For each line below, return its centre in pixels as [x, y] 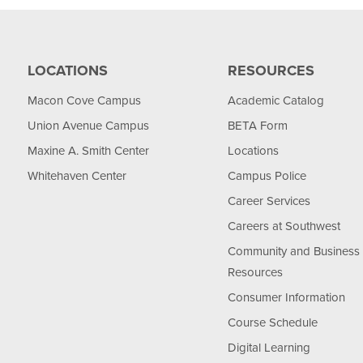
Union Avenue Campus [88, 126]
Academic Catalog [275, 100]
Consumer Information [286, 297]
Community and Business [293, 251]
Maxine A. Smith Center [88, 151]
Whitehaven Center [77, 176]
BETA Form [257, 126]
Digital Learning [269, 348]
